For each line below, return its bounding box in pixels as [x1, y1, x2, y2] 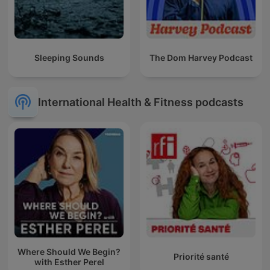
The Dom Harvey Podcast [149, 52, 253, 63]
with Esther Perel [34, 256, 104, 267]
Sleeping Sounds [34, 52, 104, 63]
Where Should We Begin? [17, 246, 121, 257]
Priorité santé [173, 251, 229, 262]
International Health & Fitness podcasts [38, 95, 243, 108]
